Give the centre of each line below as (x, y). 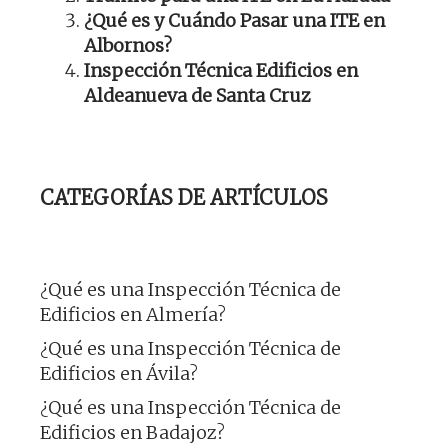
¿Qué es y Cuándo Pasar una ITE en (234, 21)
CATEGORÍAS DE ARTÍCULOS (184, 198)
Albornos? (128, 46)
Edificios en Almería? (133, 315)
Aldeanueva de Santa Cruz (197, 96)
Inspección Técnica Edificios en (221, 71)
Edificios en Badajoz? (132, 433)
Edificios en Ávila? (119, 374)
